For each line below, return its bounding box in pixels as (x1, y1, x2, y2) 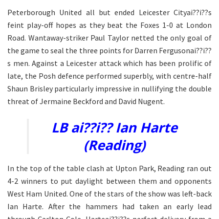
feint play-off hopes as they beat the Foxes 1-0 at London (7, 20, 212, 30)
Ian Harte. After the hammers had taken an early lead (7, 201, 212, 211)
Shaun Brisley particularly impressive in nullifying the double (7, 84, 212, 94)
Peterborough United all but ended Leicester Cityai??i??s (7, 7, 212, 18)
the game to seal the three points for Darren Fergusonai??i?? (7, 45, 212, 56)
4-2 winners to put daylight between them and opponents (7, 175, 212, 186)
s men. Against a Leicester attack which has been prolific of (7, 58, 212, 68)
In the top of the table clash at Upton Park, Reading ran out (7, 163, 212, 173)
